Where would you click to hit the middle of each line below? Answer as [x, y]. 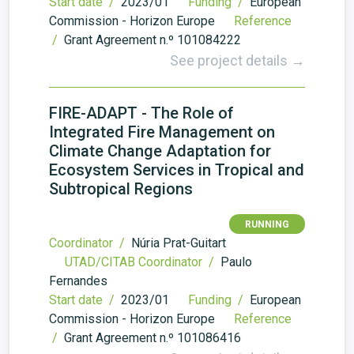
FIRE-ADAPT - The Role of [141, 113]
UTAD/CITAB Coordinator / [141, 262]
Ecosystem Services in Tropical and [177, 170]
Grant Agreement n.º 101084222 [153, 40]
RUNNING [267, 224]
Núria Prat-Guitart [179, 243]
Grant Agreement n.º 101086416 [153, 338]
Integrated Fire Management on [162, 132]
